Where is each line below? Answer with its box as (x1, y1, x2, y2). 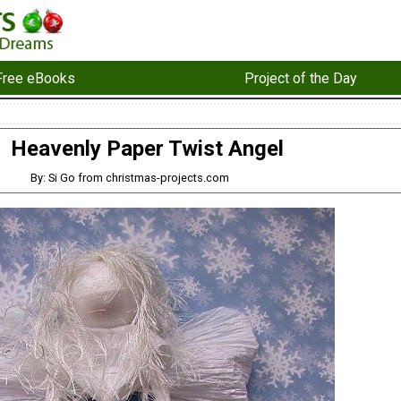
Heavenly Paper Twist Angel (10, 136, 284, 162)
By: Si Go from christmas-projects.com (30, 170, 229, 184)
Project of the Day (243, 69, 357, 87)
